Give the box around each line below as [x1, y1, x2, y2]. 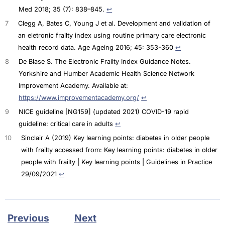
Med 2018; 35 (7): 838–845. [19, 6, 107, 14]
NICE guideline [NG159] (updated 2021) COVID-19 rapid [19, 107, 189, 116]
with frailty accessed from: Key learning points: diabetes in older [21, 146, 218, 154]
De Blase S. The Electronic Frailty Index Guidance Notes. [19, 58, 191, 66]
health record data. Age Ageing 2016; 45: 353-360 [18, 44, 176, 52]
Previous [8, 211, 49, 224]
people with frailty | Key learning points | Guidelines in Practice [21, 158, 212, 166]
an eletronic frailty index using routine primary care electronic [18, 32, 206, 40]
